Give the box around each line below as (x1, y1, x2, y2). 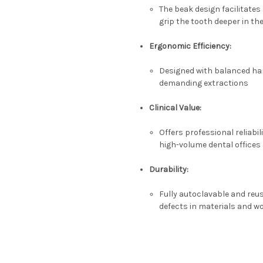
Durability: (149, 164, 189, 175)
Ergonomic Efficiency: (149, 41, 232, 52)
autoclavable (178, 189, 229, 200)
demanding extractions (159, 78, 248, 89)
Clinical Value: (149, 103, 202, 113)
